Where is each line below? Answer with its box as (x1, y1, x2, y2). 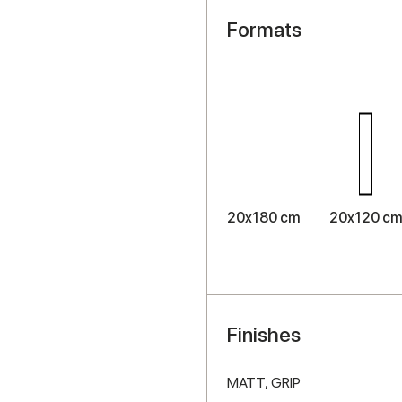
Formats (226, 16, 301, 42)
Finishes (226, 321, 301, 347)
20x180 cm (226, 208, 301, 226)
